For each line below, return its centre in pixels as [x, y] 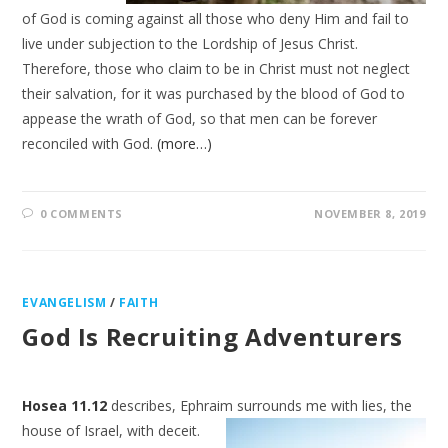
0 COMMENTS [82, 213]
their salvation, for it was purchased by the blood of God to [214, 93]
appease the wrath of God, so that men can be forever [200, 118]
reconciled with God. [90, 143]
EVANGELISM [64, 302]
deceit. [179, 430]
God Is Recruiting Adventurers [212, 336]
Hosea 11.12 [65, 405]
